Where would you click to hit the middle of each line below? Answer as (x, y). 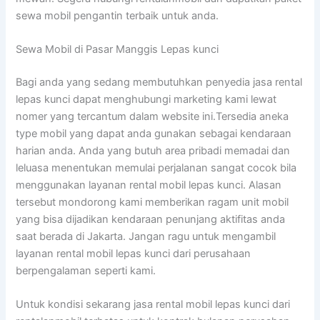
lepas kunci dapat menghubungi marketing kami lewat (146, 100)
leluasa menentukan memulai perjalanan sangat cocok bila (156, 168)
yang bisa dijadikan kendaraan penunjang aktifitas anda (151, 220)
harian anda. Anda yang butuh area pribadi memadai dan (153, 151)
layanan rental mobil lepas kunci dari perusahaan (134, 254)
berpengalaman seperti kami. (86, 271)
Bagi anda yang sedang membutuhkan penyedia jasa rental (159, 82)
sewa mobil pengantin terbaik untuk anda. (117, 15)
